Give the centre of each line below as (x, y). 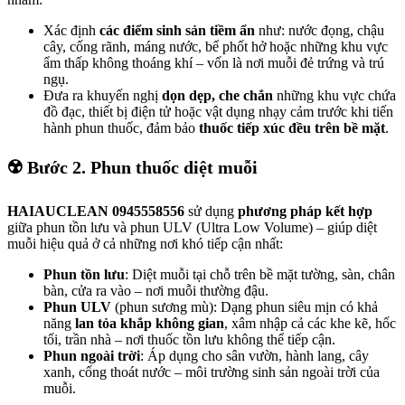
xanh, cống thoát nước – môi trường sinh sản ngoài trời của (212, 372)
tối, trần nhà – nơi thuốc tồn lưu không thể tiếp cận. (189, 340)
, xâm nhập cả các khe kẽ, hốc (310, 324)
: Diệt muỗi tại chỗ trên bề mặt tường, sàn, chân (260, 275)
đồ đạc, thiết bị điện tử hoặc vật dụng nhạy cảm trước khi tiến (218, 112)
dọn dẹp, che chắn (217, 96)
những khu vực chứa (334, 96)
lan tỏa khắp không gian (150, 324)
